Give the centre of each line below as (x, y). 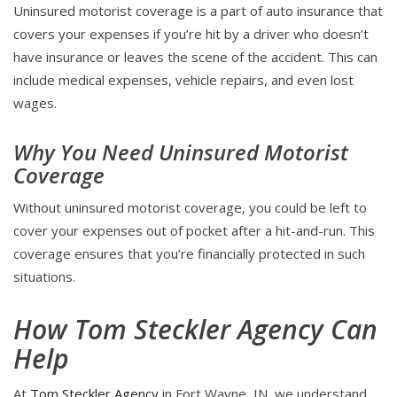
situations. (44, 277)
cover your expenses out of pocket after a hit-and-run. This (194, 231)
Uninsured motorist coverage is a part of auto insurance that (198, 11)
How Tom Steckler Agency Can (195, 330)
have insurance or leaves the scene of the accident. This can (195, 57)
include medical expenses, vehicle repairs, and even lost (183, 80)
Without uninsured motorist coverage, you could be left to (190, 208)
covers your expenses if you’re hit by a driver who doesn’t (191, 34)
